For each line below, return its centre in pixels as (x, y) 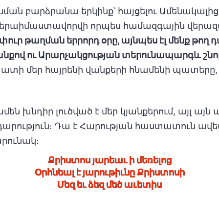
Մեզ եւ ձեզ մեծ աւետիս (109, 185)
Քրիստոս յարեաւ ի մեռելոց (109, 160)
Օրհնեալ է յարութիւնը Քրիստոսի (109, 172)
